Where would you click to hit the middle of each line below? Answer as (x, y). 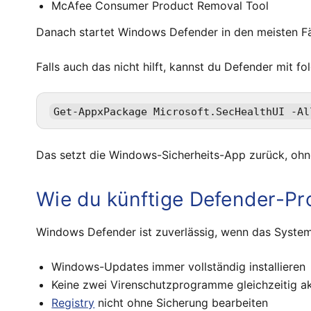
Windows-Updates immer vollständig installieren (179, 266)
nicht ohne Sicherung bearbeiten (182, 302)
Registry (73, 302)
